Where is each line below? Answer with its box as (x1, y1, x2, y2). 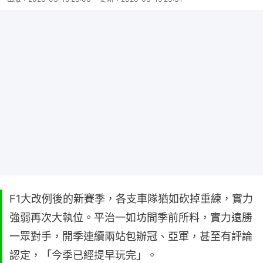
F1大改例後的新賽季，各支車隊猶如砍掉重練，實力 (9, 193, 253, 205)
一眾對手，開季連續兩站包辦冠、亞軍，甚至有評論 (9, 230, 252, 243)
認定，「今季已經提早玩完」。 (9, 249, 157, 262)
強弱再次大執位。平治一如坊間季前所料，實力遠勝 (9, 211, 252, 224)
